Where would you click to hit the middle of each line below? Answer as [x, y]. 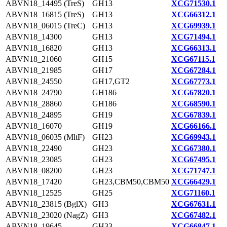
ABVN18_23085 [34, 159]
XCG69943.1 [194, 137]
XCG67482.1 [194, 215]
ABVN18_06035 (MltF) [45, 137]
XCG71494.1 [194, 37]
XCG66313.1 [194, 48]
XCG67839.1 [194, 115]
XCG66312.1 [194, 14]
